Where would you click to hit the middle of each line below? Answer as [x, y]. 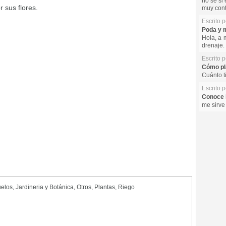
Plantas [105, 187]
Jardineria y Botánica [45, 187]
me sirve [213, 105]
